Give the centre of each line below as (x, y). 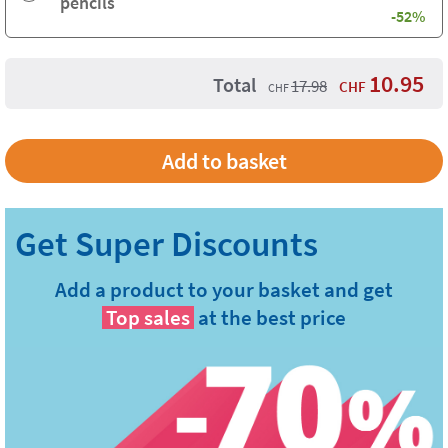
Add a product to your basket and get (224, 289)
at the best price (272, 317)
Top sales (148, 317)
